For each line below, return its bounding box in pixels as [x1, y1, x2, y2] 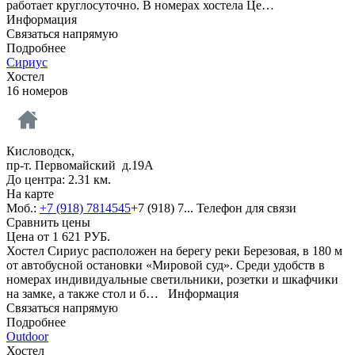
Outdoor [6, 329, 48, 343]
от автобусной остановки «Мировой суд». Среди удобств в [6, 258, 325, 272]
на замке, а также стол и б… [6, 286, 168, 300]
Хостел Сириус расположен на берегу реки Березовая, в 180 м [6, 243, 342, 258]
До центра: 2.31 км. [6, 172, 111, 186]
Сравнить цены [6, 215, 90, 229]
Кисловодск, [6, 143, 74, 158]
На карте [6, 186, 54, 200]
